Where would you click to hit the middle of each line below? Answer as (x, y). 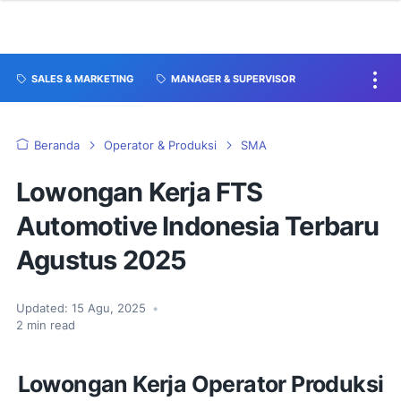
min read (49, 325)
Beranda (57, 145)
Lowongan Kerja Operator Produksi (200, 384)
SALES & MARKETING (82, 79)
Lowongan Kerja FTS (140, 192)
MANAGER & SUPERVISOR (233, 79)
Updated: (42, 308)
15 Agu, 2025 (111, 308)
